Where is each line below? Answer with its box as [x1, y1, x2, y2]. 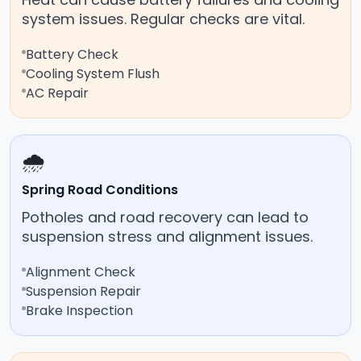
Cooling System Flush [26, 64, 160, 84]
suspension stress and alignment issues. [22, 226, 313, 247]
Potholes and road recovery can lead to [22, 207, 309, 228]
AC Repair [26, 84, 89, 103]
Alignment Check [26, 263, 135, 282]
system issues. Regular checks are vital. [22, 9, 305, 30]
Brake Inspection [26, 301, 133, 321]
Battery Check [26, 45, 118, 64]
